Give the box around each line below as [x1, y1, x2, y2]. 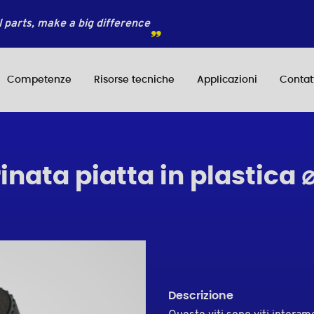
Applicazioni [197, 74, 257, 85]
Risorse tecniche [94, 74, 175, 85]
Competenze [7, 74, 71, 85]
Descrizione [168, 290, 233, 302]
